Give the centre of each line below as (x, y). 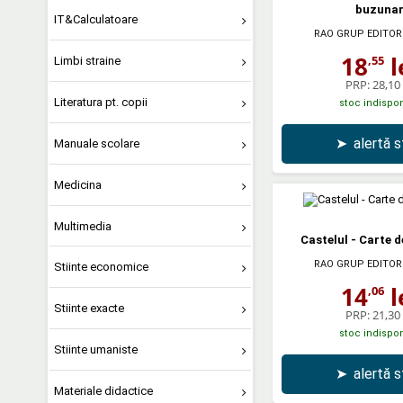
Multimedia (82, 226)
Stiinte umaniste (95, 350)
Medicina (77, 184)
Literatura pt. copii (100, 102)
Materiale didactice (103, 391)
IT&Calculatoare (95, 20)
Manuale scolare (96, 143)
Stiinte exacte (89, 309)
